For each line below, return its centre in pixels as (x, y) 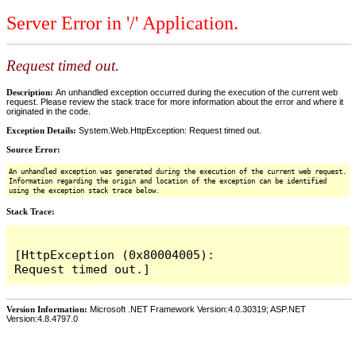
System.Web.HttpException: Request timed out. (170, 130)
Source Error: (33, 149)
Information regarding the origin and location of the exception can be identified (168, 181)
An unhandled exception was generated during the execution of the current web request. (178, 171)
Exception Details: (43, 130)
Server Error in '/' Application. (122, 23)
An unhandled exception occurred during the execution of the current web (197, 92)
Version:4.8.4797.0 (42, 318)
